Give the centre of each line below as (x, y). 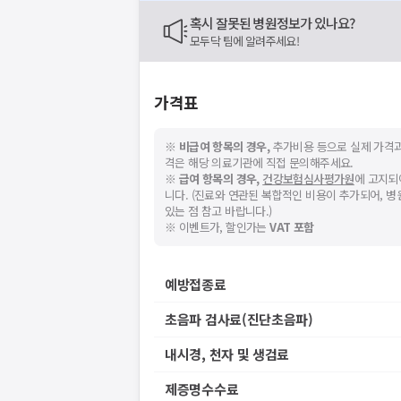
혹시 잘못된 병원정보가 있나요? (273, 23)
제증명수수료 (202, 389)
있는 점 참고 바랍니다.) (218, 211)
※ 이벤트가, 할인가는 (218, 227)
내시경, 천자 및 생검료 (227, 354)
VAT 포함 (292, 227)
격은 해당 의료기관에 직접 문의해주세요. (259, 162)
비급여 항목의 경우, (224, 146)
